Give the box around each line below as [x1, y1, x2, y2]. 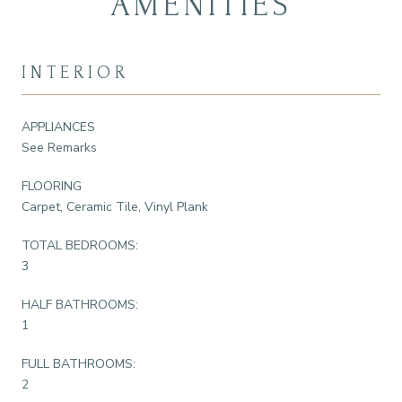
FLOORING [22, 177, 82, 195]
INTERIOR [22, 62, 129, 83]
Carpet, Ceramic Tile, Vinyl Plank [22, 197, 208, 215]
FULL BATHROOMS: [22, 354, 135, 372]
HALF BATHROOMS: [22, 295, 138, 313]
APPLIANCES [22, 118, 95, 135]
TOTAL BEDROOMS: [22, 236, 138, 254]
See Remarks [22, 138, 97, 156]
